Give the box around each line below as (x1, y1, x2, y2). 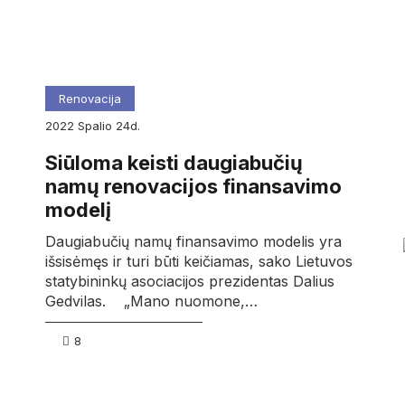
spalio (84, 118, 116, 133)
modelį (44, 198, 111, 222)
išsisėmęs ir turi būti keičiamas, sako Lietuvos (44, 252, 353, 271)
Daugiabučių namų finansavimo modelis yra (44, 232, 342, 251)
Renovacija (58, 91, 121, 106)
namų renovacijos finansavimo (44, 174, 342, 199)
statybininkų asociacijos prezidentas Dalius (44, 272, 334, 291)
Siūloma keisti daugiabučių (44, 151, 303, 175)
